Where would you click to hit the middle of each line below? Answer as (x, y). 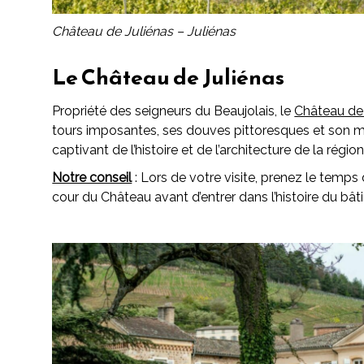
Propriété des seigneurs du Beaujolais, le (173, 111)
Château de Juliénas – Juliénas (144, 31)
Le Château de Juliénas (169, 76)
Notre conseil (92, 178)
